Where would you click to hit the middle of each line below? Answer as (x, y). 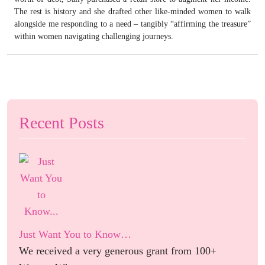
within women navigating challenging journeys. (94, 36)
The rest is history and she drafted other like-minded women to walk (132, 11)
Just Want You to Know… (75, 234)
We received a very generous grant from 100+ (118, 251)
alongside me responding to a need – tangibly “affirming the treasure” (132, 24)
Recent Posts (62, 122)
